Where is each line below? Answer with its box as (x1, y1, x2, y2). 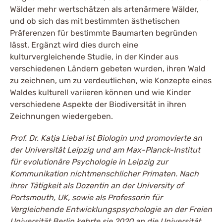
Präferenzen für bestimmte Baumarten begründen (10, 28, 197, 38)
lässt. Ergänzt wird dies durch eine (10, 40, 138, 50)
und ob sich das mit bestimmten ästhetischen (10, 16, 180, 26)
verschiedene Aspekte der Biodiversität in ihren (10, 100, 186, 109)
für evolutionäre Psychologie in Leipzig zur (10, 157, 168, 166)
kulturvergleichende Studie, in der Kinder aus (10, 52, 178, 61)
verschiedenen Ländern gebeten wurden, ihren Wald (10, 64, 206, 73)
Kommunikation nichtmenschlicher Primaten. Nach (10, 169, 199, 178)
